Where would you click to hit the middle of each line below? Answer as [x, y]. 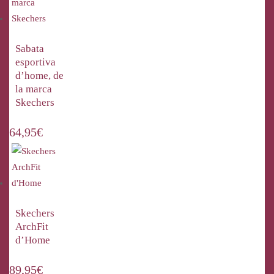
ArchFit [32, 227]
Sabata [30, 49]
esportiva [35, 62]
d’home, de [39, 76]
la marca [34, 89]
